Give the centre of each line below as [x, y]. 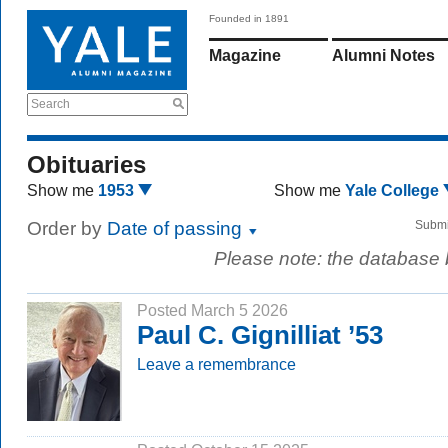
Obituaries [86, 164]
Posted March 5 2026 [212, 310]
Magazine [245, 55]
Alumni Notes [383, 55]
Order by [67, 228]
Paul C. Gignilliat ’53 [260, 335]
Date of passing [177, 228]
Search [50, 104]
